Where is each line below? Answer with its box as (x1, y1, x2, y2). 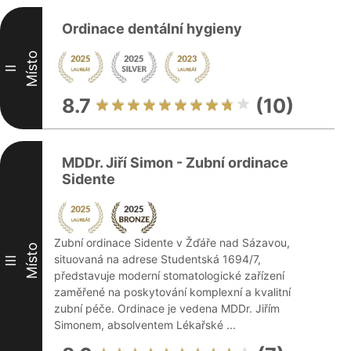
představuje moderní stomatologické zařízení (54, 269, 284, 282)
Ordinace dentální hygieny (62, 20, 242, 37)
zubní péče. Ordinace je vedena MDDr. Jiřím (54, 302, 280, 315)
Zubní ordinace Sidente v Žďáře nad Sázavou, (54, 236, 290, 249)
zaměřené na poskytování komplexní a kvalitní (54, 285, 291, 299)
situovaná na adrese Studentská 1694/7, (54, 252, 261, 266)
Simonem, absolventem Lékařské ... (54, 318, 236, 331)
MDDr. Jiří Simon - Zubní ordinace (62, 154, 288, 171)
